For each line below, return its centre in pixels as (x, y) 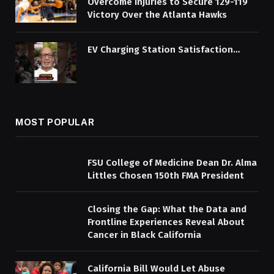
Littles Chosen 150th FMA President (166, 175)
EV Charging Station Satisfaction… (164, 50)
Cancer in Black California (144, 235)
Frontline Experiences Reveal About (166, 222)
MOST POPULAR (55, 122)
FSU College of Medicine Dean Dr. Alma (172, 162)
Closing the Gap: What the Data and (167, 209)
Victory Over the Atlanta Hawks (157, 15)
